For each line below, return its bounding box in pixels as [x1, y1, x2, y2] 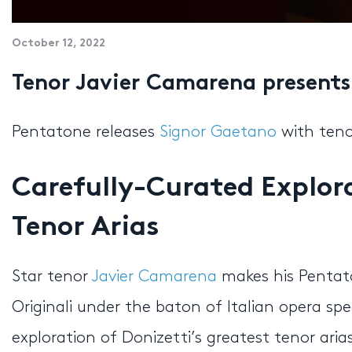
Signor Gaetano [159, 124, 277, 141]
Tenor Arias [12, 214, 159, 241]
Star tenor [12, 269, 92, 285]
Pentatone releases [12, 124, 159, 141]
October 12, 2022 [12, 38, 105, 49]
